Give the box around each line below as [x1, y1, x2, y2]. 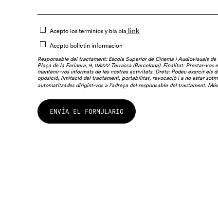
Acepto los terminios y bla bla [50, 28, 127, 34]
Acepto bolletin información [50, 43, 123, 49]
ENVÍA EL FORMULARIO [50, 107, 124, 116]
